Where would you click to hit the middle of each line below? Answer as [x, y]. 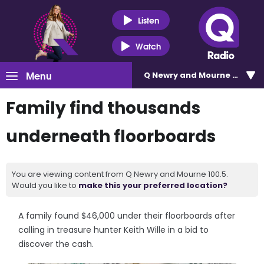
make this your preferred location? [153, 185]
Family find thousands [103, 108]
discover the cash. [56, 244]
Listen [148, 20]
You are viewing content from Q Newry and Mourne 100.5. [120, 174]
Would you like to [45, 185]
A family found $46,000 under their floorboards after [127, 216]
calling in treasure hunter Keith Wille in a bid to [114, 230]
